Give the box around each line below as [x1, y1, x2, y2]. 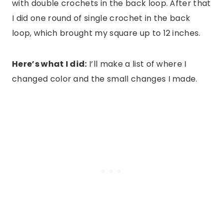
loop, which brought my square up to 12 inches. [12, 27, 201, 39]
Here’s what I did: [12, 58, 87, 70]
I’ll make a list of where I [87, 58, 187, 70]
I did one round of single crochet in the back [12, 12, 191, 24]
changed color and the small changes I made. [12, 73, 198, 85]
